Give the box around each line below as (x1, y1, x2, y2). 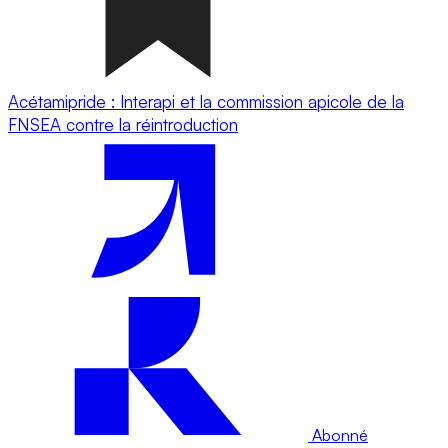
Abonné (308, 424, 368, 445)
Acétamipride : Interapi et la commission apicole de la (8, 90, 404, 112)
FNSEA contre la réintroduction (8, 113, 238, 135)
